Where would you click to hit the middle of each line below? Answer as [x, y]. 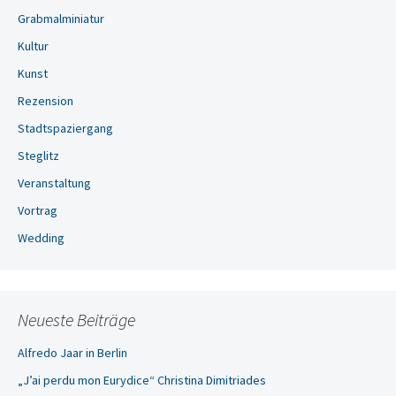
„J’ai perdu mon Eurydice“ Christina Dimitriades [142, 380]
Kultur [33, 46]
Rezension [46, 101]
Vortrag [38, 210]
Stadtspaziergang [65, 128]
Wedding [41, 238]
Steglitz [38, 156]
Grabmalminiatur [61, 19]
